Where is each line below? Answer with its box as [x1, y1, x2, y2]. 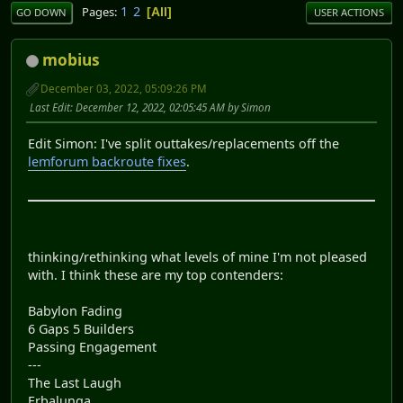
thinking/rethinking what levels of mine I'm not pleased [28, 248, 367, 266]
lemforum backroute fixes [28, 153, 186, 171]
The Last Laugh [28, 374, 121, 392]
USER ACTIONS [314, 5, 384, 20]
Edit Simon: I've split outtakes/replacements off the [28, 135, 339, 153]
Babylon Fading [28, 302, 122, 320]
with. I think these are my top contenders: [28, 266, 283, 284]
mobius [42, 49, 100, 71]
